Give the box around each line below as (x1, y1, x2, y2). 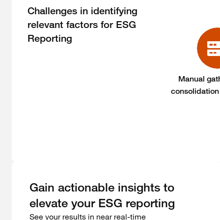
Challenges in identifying (27, 5, 137, 17)
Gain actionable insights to (29, 180, 174, 195)
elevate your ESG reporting (29, 195, 175, 211)
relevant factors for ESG (27, 19, 136, 31)
